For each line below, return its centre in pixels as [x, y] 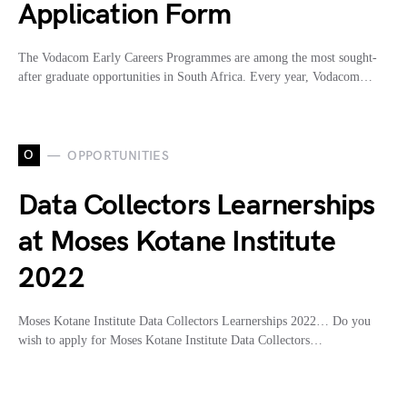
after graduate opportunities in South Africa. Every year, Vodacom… [195, 77]
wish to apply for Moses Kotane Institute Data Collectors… [170, 341]
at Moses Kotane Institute [177, 243]
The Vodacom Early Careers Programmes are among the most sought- [198, 58]
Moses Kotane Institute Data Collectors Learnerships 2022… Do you [194, 322]
